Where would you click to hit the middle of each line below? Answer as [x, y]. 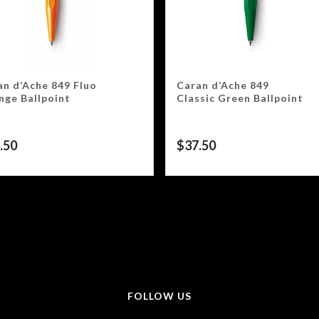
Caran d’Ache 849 [223, 85]
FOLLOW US [159, 296]
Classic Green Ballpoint [240, 98]
